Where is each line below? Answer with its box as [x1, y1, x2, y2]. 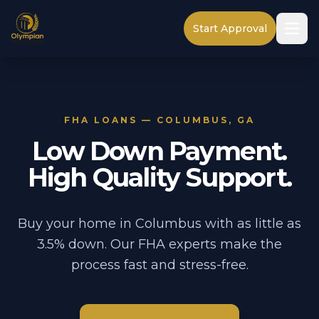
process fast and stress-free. [70, 257, 249, 273]
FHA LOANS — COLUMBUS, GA [64, 115, 255, 125]
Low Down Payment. [32, 135, 287, 167]
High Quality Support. [27, 162, 292, 193]
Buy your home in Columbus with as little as [18, 216, 301, 231]
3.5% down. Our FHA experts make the [37, 236, 282, 252]
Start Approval [193, 22, 267, 35]
